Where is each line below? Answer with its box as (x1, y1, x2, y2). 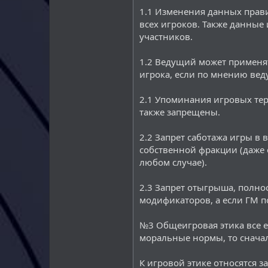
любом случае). (139, 156, 207, 168)
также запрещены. (139, 106, 220, 118)
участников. (139, 31, 193, 42)
